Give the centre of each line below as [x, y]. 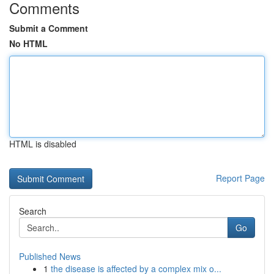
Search [33, 211]
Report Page [240, 178]
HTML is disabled [43, 144]
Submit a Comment [49, 28]
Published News [50, 256]
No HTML [28, 43]
